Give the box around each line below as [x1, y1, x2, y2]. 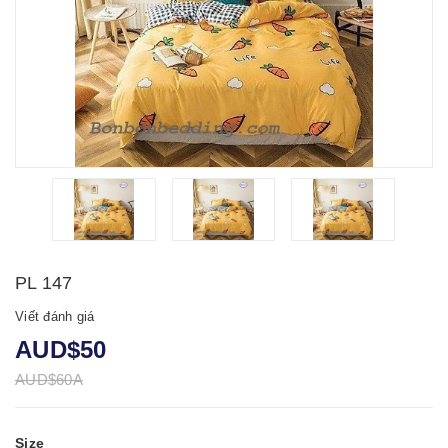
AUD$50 [15, 335, 107, 363]
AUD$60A [15, 370, 83, 388]
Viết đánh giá [15, 308, 95, 324]
